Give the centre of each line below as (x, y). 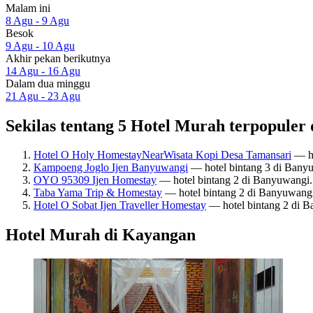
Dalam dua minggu (48, 83)
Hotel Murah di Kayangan (101, 235)
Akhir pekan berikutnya (58, 58)
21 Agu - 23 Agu (43, 96)
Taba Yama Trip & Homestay (98, 193)
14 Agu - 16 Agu (43, 71)
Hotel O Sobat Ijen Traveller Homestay (120, 205)
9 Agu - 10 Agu (40, 45)
